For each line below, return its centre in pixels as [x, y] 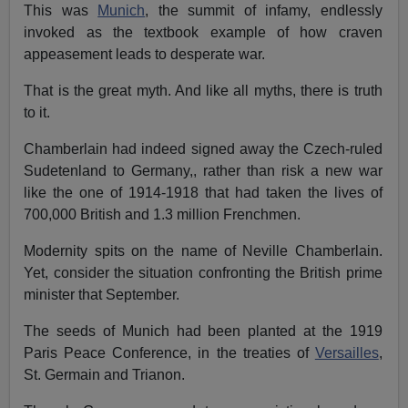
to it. [37, 113]
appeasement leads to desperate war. [145, 55]
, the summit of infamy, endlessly [264, 11]
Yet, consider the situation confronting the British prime [203, 273]
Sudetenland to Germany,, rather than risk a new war [203, 171]
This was [61, 11]
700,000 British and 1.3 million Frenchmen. [163, 215]
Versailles [347, 353]
